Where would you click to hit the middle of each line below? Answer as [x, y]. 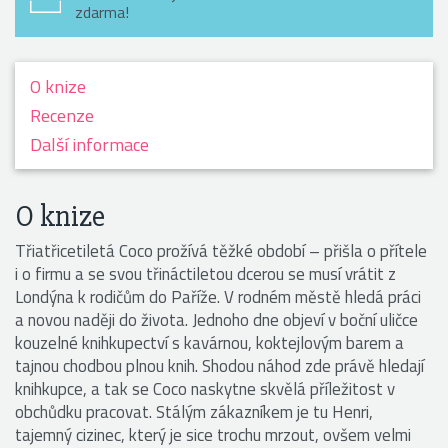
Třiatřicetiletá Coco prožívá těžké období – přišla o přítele [221, 250]
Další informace [89, 144]
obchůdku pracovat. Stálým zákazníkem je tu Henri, [194, 411]
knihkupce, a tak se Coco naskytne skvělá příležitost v [205, 388]
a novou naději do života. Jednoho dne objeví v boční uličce [216, 319]
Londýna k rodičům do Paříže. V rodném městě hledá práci [218, 296]
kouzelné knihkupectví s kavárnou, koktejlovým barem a [209, 342]
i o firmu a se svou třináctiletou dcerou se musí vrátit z [205, 273]
